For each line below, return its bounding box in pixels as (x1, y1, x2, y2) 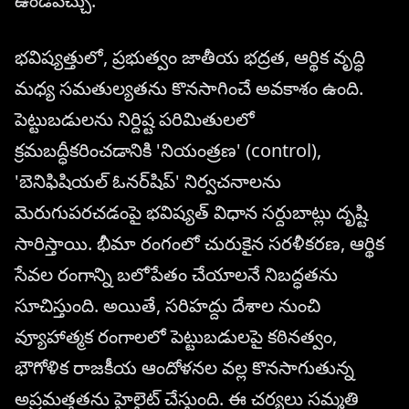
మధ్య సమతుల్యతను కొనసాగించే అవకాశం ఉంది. (15, 76, 363, 101)
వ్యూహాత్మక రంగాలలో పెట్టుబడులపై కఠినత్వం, (15, 324, 337, 350)
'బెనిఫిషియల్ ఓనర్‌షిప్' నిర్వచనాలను (15, 169, 281, 194)
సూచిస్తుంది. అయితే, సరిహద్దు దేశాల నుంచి (15, 293, 320, 319)
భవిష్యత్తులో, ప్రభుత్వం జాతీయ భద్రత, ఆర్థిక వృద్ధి (15, 45, 365, 70)
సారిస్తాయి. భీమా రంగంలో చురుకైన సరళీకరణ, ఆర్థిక (15, 231, 384, 257)
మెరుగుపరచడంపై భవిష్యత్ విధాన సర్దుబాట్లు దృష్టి (15, 200, 368, 225)
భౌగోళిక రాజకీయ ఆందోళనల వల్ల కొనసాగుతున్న (15, 355, 354, 381)
